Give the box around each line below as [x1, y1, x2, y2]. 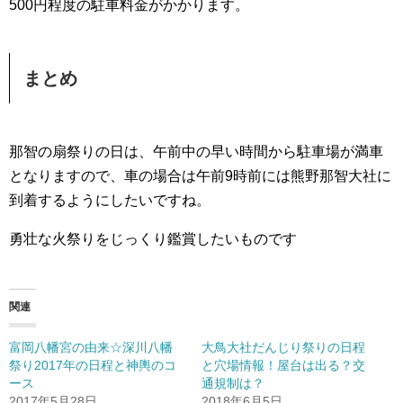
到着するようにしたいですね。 [9, 193, 210, 208]
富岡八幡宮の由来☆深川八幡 [9, 340, 173, 354]
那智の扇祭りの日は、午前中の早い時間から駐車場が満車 [9, 144, 383, 159]
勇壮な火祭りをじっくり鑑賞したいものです [9, 231, 297, 246]
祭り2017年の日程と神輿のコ [9, 358, 176, 372]
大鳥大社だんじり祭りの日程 [201, 340, 365, 354]
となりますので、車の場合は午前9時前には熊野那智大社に [9, 168, 391, 184]
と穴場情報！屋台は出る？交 [201, 358, 365, 372]
